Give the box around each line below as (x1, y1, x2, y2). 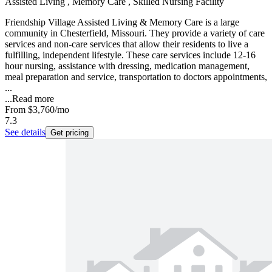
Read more (12, 93, 54, 104)
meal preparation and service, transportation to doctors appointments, (5, 71, 267, 82)
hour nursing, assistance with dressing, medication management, (5, 60, 250, 71)
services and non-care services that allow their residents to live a (5, 38, 248, 49)
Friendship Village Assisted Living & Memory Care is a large (5, 16, 239, 27)
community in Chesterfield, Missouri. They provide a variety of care (5, 27, 265, 38)
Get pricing (50, 127, 89, 137)
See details (5, 126, 46, 137)
